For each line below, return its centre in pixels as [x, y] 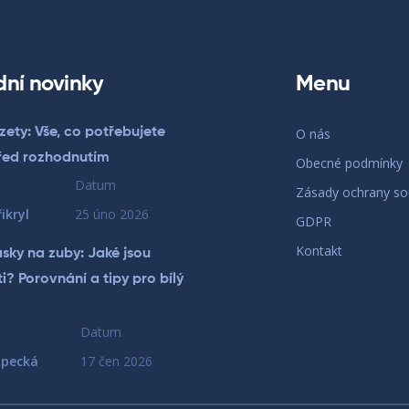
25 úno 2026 [112, 214]
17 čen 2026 [117, 361]
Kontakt [319, 251]
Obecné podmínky [349, 163]
